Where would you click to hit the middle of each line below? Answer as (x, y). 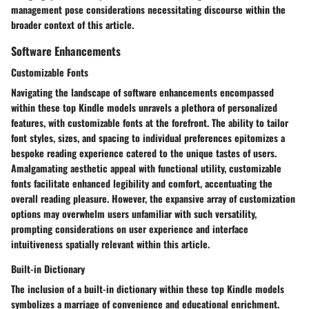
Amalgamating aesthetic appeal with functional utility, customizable (146, 168)
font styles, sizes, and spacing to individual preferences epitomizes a (148, 137)
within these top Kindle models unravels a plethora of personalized (144, 107)
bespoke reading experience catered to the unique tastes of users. (144, 152)
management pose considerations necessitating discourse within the (148, 9)
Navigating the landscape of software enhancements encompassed (142, 92)
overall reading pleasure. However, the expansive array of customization (153, 198)
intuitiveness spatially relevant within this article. (110, 243)
